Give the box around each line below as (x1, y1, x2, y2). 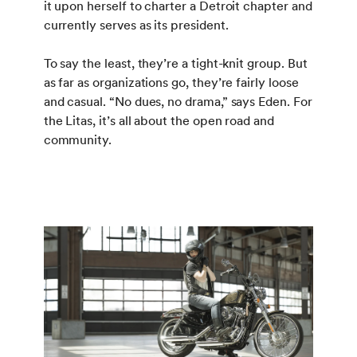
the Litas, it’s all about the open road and (43, 112, 274, 128)
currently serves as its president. (43, 17, 229, 33)
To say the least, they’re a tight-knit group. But (43, 55, 308, 71)
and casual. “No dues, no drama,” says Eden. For (43, 93, 312, 109)
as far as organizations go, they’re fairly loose (43, 74, 299, 90)
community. (43, 131, 112, 147)
